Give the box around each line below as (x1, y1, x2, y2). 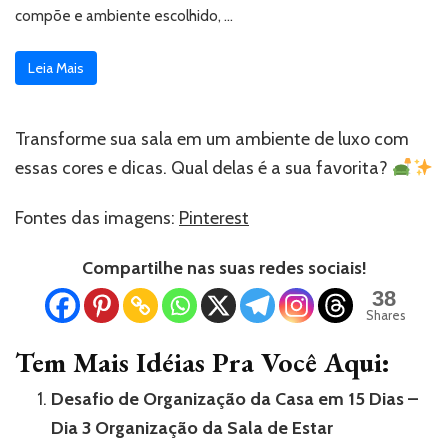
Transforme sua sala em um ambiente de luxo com (15, 128, 409, 151)
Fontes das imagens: (15, 207, 179, 230)
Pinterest (179, 207, 249, 230)
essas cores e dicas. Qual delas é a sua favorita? (15, 157, 392, 180)
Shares (366, 307, 406, 324)
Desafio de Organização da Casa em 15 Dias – (51, 388, 418, 411)
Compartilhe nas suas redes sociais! (81, 257, 367, 280)
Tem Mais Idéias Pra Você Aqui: (15, 344, 390, 381)
